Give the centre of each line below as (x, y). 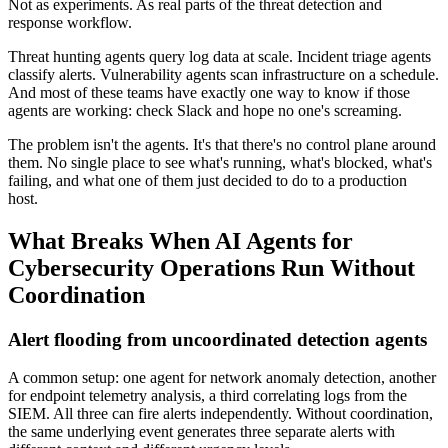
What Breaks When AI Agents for (180, 240)
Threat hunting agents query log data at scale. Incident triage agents (219, 56)
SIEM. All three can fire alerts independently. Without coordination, (220, 414)
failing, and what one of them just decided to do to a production (207, 180)
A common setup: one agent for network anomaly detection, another (222, 378)
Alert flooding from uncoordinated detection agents (217, 339)
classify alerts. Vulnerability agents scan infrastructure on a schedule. (223, 74)
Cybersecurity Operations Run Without (211, 267)
